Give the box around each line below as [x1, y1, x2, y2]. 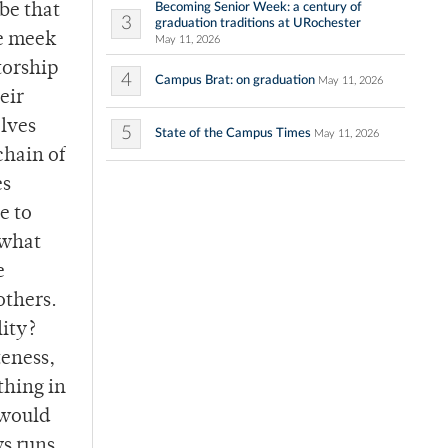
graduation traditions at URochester [155, 16, 361, 31]
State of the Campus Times [155, 126, 311, 141]
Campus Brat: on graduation [155, 73, 315, 88]
